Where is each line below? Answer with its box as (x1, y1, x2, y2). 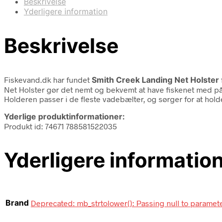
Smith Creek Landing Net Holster (92, 74, 219, 85)
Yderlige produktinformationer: (4, 111, 125, 121)
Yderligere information (24, 6, 108, 16)
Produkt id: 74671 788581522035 (4, 121, 117, 131)
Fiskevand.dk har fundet (4, 74, 92, 84)
